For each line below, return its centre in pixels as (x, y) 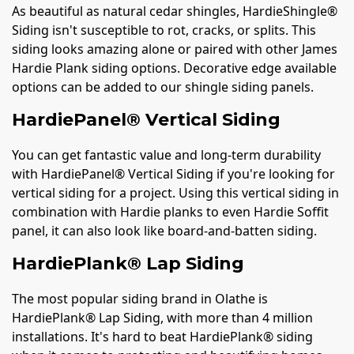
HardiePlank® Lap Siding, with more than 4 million (162, 318)
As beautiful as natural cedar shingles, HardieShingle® (175, 11)
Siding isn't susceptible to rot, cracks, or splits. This (164, 30)
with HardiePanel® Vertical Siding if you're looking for (173, 173)
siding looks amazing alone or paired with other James (175, 49)
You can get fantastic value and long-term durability (166, 154)
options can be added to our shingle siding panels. (164, 87)
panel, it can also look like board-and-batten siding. (164, 230)
